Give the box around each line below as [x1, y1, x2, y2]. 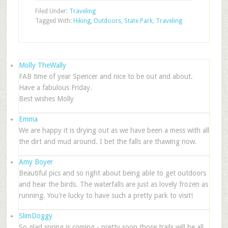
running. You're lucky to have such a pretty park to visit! [18, 191, 193, 199]
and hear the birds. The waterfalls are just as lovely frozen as [18, 180, 208, 188]
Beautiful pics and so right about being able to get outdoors [18, 169, 206, 177]
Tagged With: [35, 17, 73, 24]
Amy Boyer [18, 158, 53, 166]
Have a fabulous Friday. [18, 83, 92, 92]
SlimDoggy [18, 212, 52, 220]
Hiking [73, 17, 91, 24]
